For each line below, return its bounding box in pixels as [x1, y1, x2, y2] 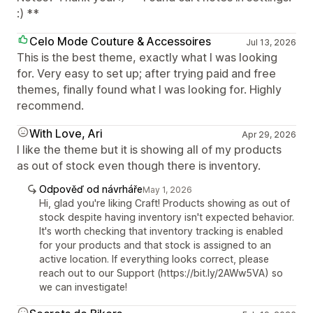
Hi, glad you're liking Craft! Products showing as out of [39, 196, 290, 209]
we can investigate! [39, 280, 127, 293]
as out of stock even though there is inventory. [17, 158, 261, 173]
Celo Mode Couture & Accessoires [29, 34, 211, 48]
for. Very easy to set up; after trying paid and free [17, 66, 276, 80]
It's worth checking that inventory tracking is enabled [39, 224, 283, 237]
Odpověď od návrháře [39, 182, 143, 195]
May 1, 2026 [143, 184, 192, 195]
